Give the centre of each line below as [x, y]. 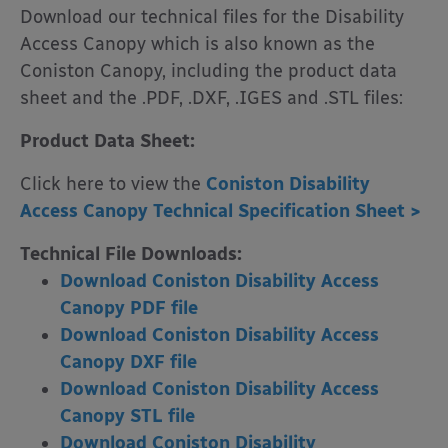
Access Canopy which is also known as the [197, 44]
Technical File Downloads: [131, 254]
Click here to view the [113, 184]
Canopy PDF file [129, 308]
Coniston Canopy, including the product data [208, 71]
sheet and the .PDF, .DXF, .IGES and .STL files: [211, 98]
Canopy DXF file [128, 362]
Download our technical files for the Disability [212, 17]
